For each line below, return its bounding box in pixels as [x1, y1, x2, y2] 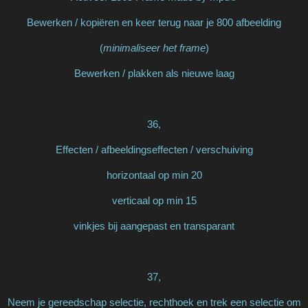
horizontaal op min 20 [106, 168, 202, 181]
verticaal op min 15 [111, 194, 197, 206]
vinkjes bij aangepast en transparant [74, 219, 234, 232]
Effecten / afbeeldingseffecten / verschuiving [55, 143, 253, 155]
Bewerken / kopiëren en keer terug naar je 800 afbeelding [27, 16, 281, 28]
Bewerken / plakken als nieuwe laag [74, 67, 234, 79]
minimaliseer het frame [102, 41, 206, 54]
